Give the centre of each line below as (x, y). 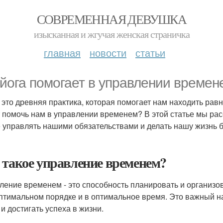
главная (62, 53)
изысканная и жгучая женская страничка (111, 34)
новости (108, 53)
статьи (150, 53)
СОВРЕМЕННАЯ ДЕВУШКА (111, 19)
